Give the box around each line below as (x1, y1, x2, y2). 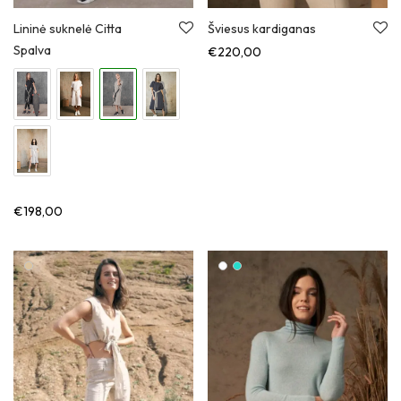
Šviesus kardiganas (208, 21, 316, 38)
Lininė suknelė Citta (13, 21, 122, 38)
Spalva (13, 42, 51, 59)
